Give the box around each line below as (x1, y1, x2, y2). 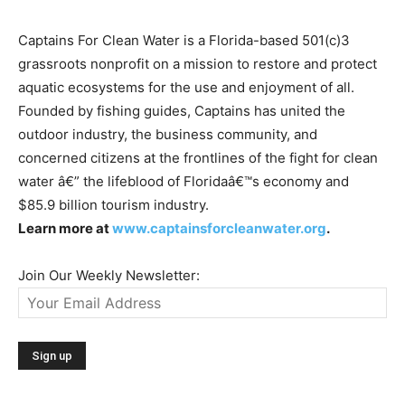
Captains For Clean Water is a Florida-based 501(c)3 (18, 31, 350, 49)
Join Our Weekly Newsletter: (18, 266, 200, 284)
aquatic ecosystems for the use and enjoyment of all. (18, 78, 354, 96)
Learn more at (18, 219, 112, 237)
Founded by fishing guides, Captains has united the (18, 101, 345, 119)
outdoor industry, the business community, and (18, 125, 317, 143)
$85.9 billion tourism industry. (18, 195, 209, 213)
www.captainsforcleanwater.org (112, 219, 326, 237)
